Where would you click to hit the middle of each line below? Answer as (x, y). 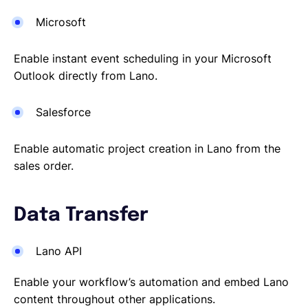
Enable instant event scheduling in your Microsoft (143, 59)
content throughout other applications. (114, 299)
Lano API (59, 251)
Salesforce (63, 112)
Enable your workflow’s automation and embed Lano (151, 282)
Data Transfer (81, 216)
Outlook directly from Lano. (86, 76)
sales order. (44, 166)
